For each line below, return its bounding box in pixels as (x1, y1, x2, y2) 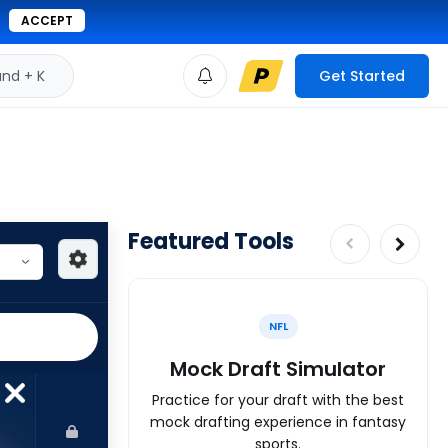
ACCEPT (21, 12, 73, 29)
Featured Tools (128, 226, 294, 257)
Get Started (319, 65, 405, 86)
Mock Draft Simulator (170, 354, 386, 383)
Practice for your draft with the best (152, 389, 404, 410)
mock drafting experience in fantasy (150, 411, 406, 432)
